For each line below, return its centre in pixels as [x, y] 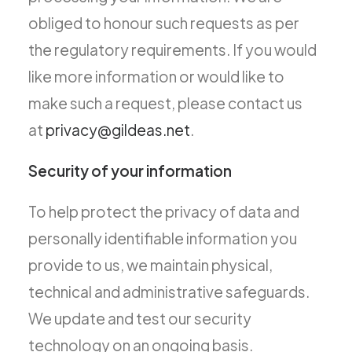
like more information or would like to [156, 76]
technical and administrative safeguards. [169, 291]
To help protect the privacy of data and [164, 211]
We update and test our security [140, 318]
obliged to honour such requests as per [164, 23]
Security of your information [130, 170]
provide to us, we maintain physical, [150, 265]
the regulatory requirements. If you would [172, 49]
